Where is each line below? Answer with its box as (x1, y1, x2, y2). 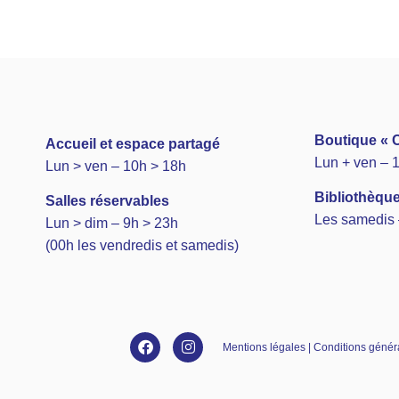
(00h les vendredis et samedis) (45, 238, 239, 254)
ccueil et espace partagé (55, 136, 220, 152)
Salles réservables (45, 193, 169, 209)
